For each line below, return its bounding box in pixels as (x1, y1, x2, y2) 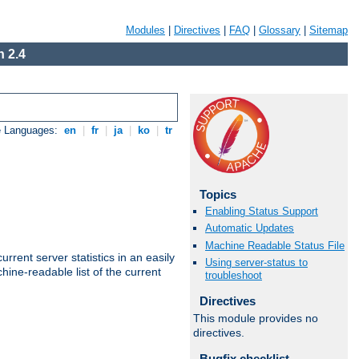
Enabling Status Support (205, 205, 318, 218)
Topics (199, 188, 236, 201)
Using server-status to (205, 256, 308, 268)
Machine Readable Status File (205, 239, 345, 252)
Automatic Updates (205, 222, 294, 235)
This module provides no (193, 312, 318, 325)
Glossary (259, 24, 301, 36)
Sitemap (309, 24, 348, 36)
